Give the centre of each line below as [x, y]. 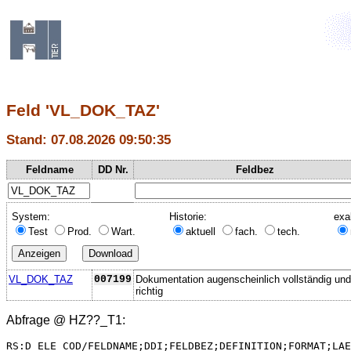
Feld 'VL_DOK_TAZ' [83, 110]
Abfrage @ [38, 320]
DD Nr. [113, 169]
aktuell [202, 231]
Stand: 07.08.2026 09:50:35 [89, 140]
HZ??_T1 [96, 320]
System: [31, 216]
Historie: [188, 216]
